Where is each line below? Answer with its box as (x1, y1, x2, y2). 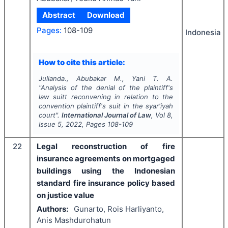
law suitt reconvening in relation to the (38, 93, 174, 101)
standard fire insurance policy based (37, 178, 175, 188)
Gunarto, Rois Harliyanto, (73, 204, 164, 214)
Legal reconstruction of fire (37, 141, 175, 152)
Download (87, 10, 125, 20)
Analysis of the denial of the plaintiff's (40, 83, 174, 92)
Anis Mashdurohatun (37, 215, 111, 225)
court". (38, 111, 62, 120)
